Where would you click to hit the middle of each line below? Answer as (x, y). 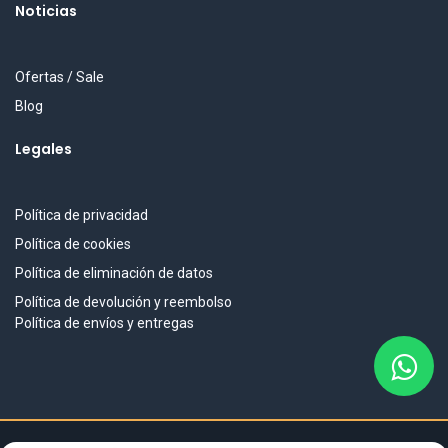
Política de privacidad (81, 215)
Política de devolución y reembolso (123, 302)
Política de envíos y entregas (104, 323)
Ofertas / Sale (59, 77)
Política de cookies (73, 244)
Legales (43, 149)
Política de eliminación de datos (114, 273)
